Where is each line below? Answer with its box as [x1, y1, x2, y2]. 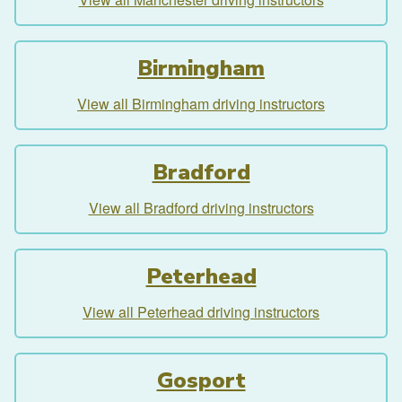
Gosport [156, 365, 246, 395]
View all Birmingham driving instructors [77, 92, 325, 114]
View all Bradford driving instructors [88, 197, 314, 218]
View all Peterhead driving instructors [83, 301, 319, 322]
